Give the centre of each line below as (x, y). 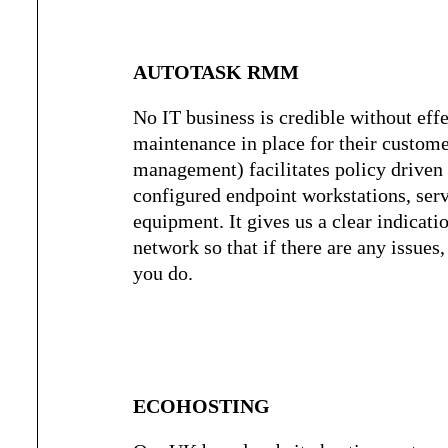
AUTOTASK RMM (216, 72)
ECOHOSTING (202, 406)
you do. (163, 273)
